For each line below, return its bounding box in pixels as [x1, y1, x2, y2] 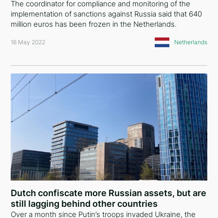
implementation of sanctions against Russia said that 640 [11, 9, 202, 18]
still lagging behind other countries [11, 199, 158, 209]
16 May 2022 [11, 38, 46, 46]
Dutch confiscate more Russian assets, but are [11, 188, 207, 198]
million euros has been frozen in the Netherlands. [11, 19, 177, 29]
